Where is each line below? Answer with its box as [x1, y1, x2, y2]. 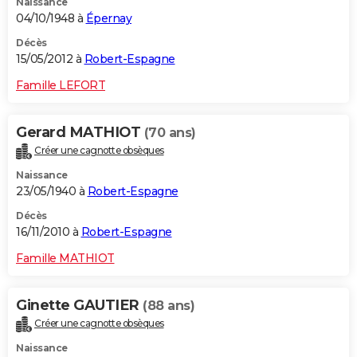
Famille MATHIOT [16, 250, 115, 265]
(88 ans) [143, 297, 194, 313]
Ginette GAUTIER [16, 296, 143, 314]
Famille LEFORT [16, 77, 105, 92]
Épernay [85, 10, 131, 25]
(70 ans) [143, 124, 196, 140]
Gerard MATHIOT [16, 123, 144, 141]
